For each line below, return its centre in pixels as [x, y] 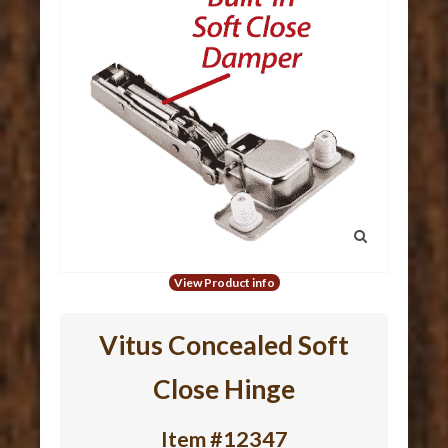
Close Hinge [224, 389]
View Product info [224, 283]
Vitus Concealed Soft [224, 345]
